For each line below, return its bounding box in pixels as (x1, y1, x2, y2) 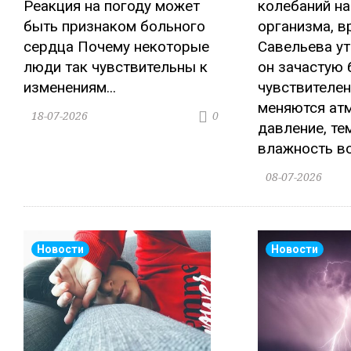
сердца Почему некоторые (24, 38, 209, 56)
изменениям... (24, 78, 116, 97)
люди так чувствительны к (24, 58, 208, 77)
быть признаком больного (24, 17, 205, 36)
